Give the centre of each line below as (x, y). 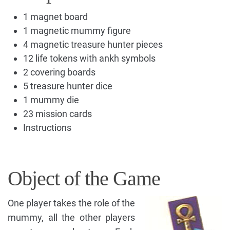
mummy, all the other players (71, 217)
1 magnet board (55, 16)
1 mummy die (51, 100)
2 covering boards (59, 72)
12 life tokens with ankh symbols (89, 58)
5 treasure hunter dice (68, 86)
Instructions (47, 127)
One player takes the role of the (71, 203)
